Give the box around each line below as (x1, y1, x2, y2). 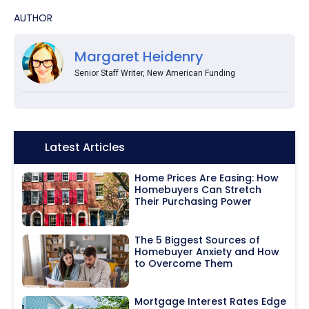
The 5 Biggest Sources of (134, 232, 261, 247)
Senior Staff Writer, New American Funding (74, 68, 235, 78)
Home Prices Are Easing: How (134, 170, 279, 185)
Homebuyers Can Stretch (134, 182, 262, 197)
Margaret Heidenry (74, 46, 203, 66)
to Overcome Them (134, 256, 233, 270)
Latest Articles (45, 139, 125, 155)
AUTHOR (14, 10, 52, 25)
